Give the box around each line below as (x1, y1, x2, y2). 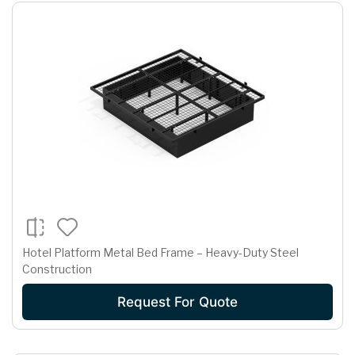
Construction (22, 261, 92, 276)
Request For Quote (117, 293, 238, 310)
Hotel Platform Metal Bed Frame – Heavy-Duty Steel (22, 245, 299, 259)
